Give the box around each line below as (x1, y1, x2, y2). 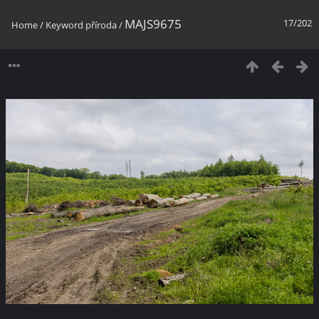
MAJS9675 (125, 16, 182, 32)
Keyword (46, 19, 83, 31)
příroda (85, 19, 117, 31)
